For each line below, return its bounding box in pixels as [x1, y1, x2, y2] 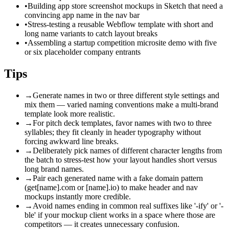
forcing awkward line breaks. [25, 137, 119, 146]
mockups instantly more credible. [25, 192, 131, 201]
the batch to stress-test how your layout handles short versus [25, 155, 217, 165]
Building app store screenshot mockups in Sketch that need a [28, 2, 223, 11]
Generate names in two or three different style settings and [33, 91, 219, 100]
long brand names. [25, 165, 84, 174]
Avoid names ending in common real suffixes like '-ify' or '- [33, 201, 223, 211]
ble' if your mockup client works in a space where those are [25, 211, 215, 220]
